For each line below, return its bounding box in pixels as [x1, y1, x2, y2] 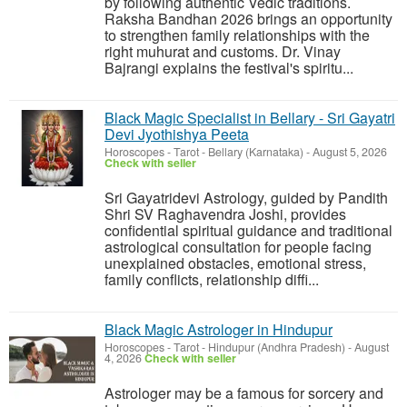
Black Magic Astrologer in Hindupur [104, 319, 333, 340]
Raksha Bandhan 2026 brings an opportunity [104, 8, 392, 29]
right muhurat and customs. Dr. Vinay [104, 41, 341, 62]
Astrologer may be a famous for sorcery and [104, 382, 383, 403]
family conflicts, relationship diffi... [104, 269, 319, 290]
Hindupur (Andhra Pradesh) [208, 339, 345, 355]
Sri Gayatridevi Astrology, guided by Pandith [104, 187, 388, 208]
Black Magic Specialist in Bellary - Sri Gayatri [104, 107, 395, 128]
